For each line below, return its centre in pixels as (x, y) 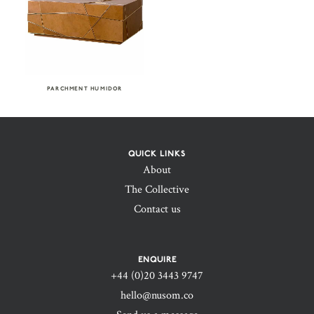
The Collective (157, 190)
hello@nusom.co (157, 295)
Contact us (157, 209)
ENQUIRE (157, 259)
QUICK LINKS (157, 153)
